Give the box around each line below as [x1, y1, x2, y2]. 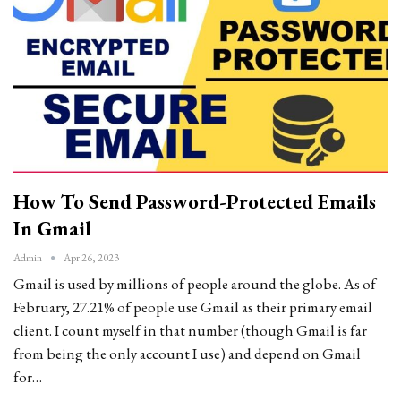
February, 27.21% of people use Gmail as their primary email [13, 296, 372, 317]
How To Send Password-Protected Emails [13, 187, 376, 215]
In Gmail [13, 214, 91, 242]
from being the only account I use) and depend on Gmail [13, 343, 361, 363]
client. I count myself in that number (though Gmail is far [13, 320, 367, 340]
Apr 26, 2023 [64, 250, 119, 265]
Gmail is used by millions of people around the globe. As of [13, 273, 376, 294]
